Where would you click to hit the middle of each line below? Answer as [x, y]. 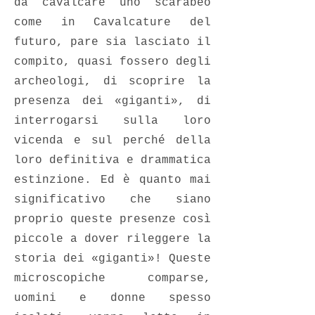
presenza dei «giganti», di [112, 101]
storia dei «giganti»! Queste [112, 259]
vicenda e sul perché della [112, 141]
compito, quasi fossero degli [112, 62]
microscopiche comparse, [112, 278]
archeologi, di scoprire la [112, 82]
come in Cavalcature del [112, 22]
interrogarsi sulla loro [112, 121]
